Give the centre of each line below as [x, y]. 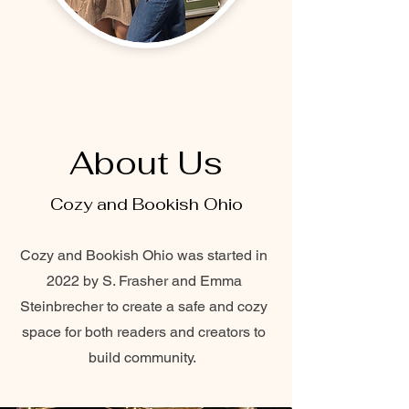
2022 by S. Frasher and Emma [144, 281]
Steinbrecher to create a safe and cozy [144, 306]
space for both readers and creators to [144, 332]
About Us [146, 163]
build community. [144, 357]
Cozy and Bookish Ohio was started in [144, 255]
